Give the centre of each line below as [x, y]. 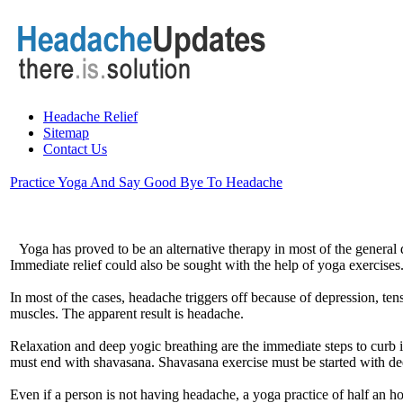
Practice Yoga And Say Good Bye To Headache [146, 183]
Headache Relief [90, 117]
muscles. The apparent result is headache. [127, 314]
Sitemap [66, 133]
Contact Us [75, 149]
